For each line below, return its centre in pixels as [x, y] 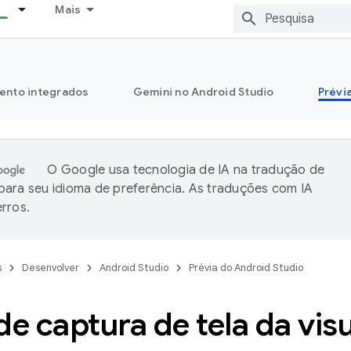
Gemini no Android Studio [203, 92]
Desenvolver [51, 268]
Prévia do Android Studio [246, 268]
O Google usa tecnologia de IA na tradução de [186, 170]
